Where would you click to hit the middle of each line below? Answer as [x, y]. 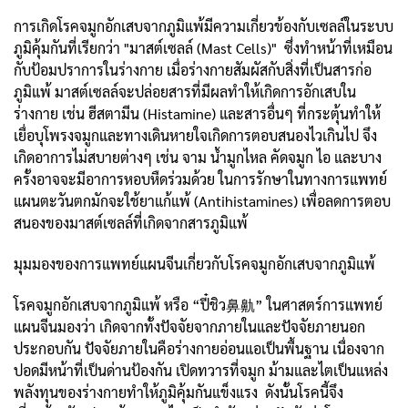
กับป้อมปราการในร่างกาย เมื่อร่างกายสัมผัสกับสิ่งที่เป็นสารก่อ [193, 69]
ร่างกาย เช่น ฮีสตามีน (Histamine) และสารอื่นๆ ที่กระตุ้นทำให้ [197, 113]
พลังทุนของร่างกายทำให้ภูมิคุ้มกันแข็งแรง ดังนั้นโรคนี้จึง [178, 392]
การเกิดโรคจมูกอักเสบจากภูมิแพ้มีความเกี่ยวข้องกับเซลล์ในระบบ [204, 25]
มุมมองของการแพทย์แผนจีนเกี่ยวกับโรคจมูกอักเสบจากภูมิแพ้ [194, 263]
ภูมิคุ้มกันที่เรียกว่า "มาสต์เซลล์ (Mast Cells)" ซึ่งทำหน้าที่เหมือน [203, 47]
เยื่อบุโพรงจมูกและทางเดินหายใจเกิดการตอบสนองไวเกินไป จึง [195, 135]
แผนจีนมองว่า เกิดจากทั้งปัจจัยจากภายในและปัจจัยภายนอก [189, 326]
